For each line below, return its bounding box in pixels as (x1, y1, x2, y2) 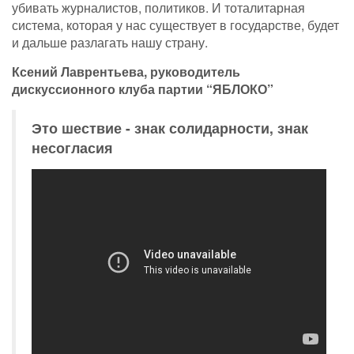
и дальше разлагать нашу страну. (12, 32, 208, 51)
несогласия (32, 137, 113, 157)
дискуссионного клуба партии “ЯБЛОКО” (12, 79, 273, 98)
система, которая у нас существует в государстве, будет (12, 15, 339, 34)
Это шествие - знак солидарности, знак (32, 117, 308, 137)
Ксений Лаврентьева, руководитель (12, 62, 240, 81)
